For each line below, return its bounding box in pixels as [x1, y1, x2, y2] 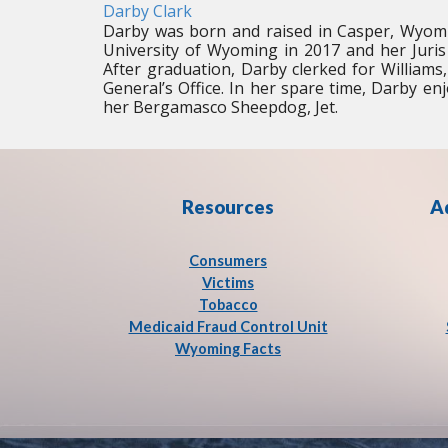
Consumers [189, 252, 267, 269]
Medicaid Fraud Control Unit [128, 318, 328, 335]
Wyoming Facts [175, 340, 281, 357]
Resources [182, 196, 274, 218]
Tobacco [198, 296, 258, 313]
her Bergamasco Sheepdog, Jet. [102, 96, 338, 118]
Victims [202, 274, 254, 291]
